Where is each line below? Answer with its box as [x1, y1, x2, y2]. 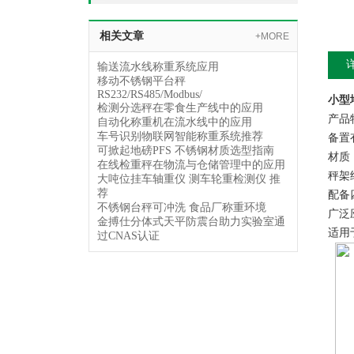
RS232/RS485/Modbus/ [97, 88, 202, 100]
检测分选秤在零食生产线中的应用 [97, 102, 263, 114]
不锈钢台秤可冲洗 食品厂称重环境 [97, 201, 266, 213]
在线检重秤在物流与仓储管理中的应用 [97, 159, 285, 171]
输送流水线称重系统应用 [97, 61, 219, 73]
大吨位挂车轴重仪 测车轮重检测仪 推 [97, 173, 281, 185]
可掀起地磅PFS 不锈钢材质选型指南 [97, 145, 274, 156]
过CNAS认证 [97, 230, 160, 242]
